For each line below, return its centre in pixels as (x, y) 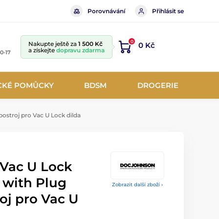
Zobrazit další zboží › (137, 185)
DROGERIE (158, 85)
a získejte (42, 50)
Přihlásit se (168, 11)
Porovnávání (106, 11)
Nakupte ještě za (53, 44)
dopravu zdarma (80, 50)
